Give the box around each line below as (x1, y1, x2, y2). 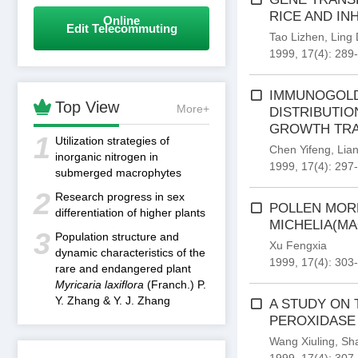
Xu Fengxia (269, 239, 327, 252)
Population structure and (55, 230, 179, 243)
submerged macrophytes (55, 166, 181, 179)
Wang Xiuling (269, 335, 335, 348)
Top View (55, 98, 119, 116)
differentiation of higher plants (55, 206, 205, 219)
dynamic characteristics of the (55, 246, 205, 259)
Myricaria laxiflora (55, 278, 144, 291)
